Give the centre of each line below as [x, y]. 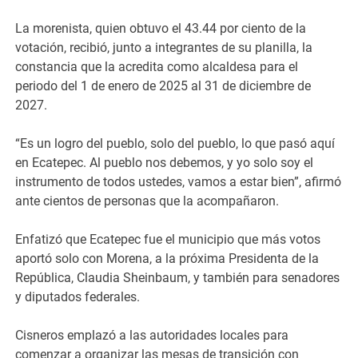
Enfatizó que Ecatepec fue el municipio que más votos [168, 239]
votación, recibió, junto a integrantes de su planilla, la [164, 47]
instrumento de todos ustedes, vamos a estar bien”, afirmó [179, 181]
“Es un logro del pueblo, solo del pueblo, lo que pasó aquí [175, 143]
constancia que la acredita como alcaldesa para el [157, 66]
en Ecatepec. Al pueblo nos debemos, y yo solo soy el [165, 162]
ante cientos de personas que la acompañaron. [147, 201]
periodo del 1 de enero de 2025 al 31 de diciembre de [163, 86]
